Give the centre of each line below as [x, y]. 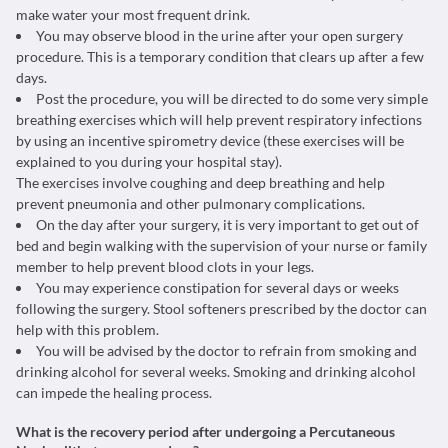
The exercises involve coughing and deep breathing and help [200, 182]
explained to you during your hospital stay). [149, 161]
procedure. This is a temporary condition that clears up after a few [220, 56]
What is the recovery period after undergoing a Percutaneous [205, 431]
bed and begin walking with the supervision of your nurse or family [221, 245]
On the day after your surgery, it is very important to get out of [227, 224]
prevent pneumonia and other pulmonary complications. [190, 203]
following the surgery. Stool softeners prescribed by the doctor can [221, 308]
